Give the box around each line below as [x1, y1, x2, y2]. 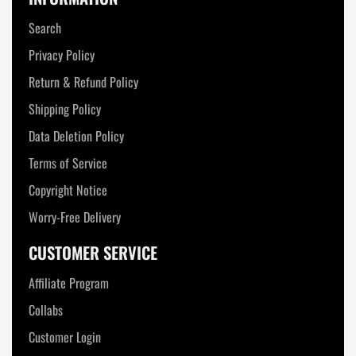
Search [29, 18, 62, 38]
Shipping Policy [29, 99, 102, 119]
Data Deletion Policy [29, 126, 125, 146]
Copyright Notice [29, 180, 108, 200]
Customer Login [29, 327, 102, 347]
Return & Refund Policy [29, 72, 139, 92]
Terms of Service [29, 153, 108, 173]
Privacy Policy [29, 45, 95, 65]
